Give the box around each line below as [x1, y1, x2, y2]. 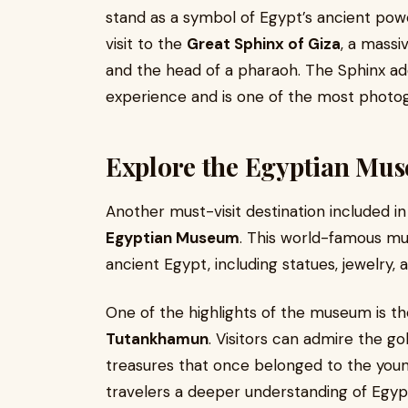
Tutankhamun [106, 329, 209, 349]
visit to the [106, 34, 187, 54]
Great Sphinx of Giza [187, 34, 341, 54]
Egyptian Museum [106, 228, 240, 248]
